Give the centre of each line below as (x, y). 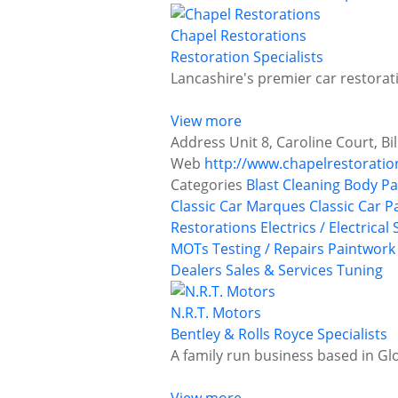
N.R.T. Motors (216, 313)
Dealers (196, 271)
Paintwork (362, 249)
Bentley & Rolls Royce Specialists (279, 334)
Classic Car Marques (238, 207)
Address (198, 143)
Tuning (360, 271)
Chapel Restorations (239, 36)
